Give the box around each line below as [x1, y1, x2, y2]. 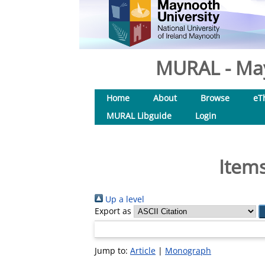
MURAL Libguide [106, 110, 172, 121]
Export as [95, 205, 131, 216]
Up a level [103, 193, 144, 205]
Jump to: [95, 245, 130, 256]
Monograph [165, 245, 211, 256]
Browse [201, 92, 230, 104]
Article [130, 245, 156, 256]
